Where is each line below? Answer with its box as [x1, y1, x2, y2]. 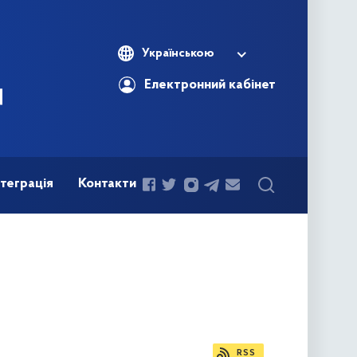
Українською [141, 47, 214, 60]
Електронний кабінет [144, 77, 276, 93]
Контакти [77, 175, 136, 191]
